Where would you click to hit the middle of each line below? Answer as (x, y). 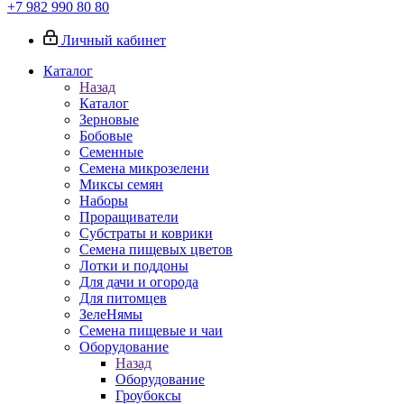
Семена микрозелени (144, 168)
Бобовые (106, 136)
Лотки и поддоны (134, 266)
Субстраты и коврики (146, 233)
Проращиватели (129, 217)
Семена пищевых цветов (156, 249)
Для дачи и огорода (139, 282)
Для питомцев (123, 298)
